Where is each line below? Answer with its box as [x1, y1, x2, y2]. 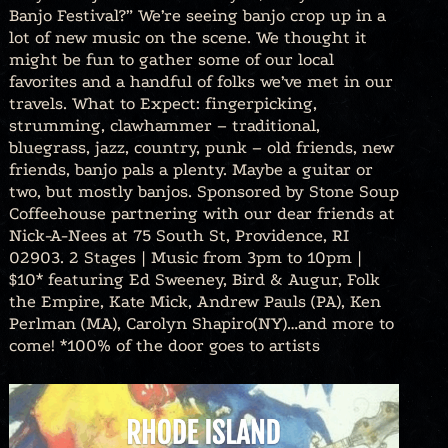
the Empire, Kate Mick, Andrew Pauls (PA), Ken [9, 292, 381, 312]
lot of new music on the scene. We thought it [9, 28, 367, 48]
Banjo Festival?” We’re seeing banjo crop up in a [9, 6, 386, 26]
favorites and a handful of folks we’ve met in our [9, 72, 393, 92]
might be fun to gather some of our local [9, 50, 334, 70]
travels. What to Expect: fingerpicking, [9, 94, 317, 114]
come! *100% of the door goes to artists [9, 336, 320, 356]
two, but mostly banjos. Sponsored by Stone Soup [9, 182, 399, 202]
